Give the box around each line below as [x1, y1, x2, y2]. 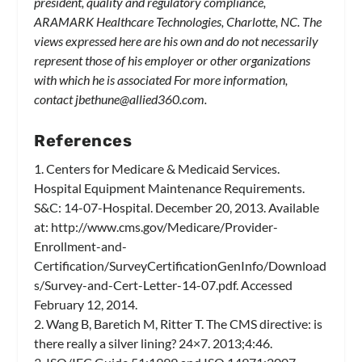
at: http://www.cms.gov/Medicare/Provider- [34, 218, 279, 234]
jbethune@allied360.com [75, 91, 205, 107]
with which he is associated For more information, [34, 72, 288, 88]
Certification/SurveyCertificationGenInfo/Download [34, 257, 327, 273]
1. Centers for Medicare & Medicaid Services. [34, 160, 280, 176]
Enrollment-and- [34, 238, 128, 254]
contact [34, 91, 76, 107]
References [34, 130, 133, 150]
